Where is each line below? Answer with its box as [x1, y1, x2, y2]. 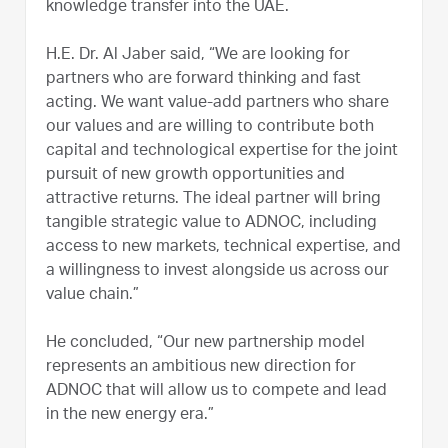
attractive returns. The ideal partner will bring [46, 191, 381, 208]
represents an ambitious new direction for [46, 359, 356, 376]
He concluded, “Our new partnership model [46, 335, 365, 352]
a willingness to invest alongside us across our [46, 263, 389, 280]
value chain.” [46, 287, 139, 304]
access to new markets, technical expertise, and [46, 239, 401, 256]
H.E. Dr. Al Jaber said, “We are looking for [46, 47, 350, 64]
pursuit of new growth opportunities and [46, 167, 345, 184]
